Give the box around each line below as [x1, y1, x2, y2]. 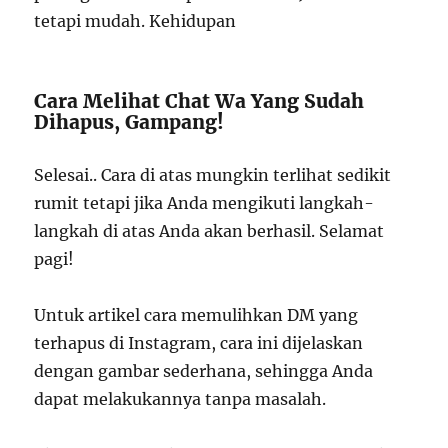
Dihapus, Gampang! [34, 110, 225, 134]
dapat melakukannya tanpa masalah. [34, 389, 327, 409]
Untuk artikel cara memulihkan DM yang [34, 305, 359, 325]
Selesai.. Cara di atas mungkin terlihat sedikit [34, 165, 392, 185]
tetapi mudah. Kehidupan [34, 11, 237, 31]
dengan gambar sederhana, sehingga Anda [34, 361, 374, 381]
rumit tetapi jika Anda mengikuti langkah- [34, 193, 375, 213]
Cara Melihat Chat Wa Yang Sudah [34, 89, 365, 113]
